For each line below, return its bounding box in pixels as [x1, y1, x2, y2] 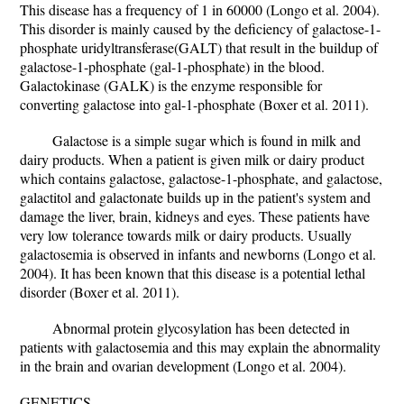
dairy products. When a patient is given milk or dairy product [20, 150, 364, 169]
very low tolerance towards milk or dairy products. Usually [20, 225, 352, 244]
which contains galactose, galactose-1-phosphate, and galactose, [20, 169, 382, 188]
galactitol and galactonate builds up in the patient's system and [20, 188, 371, 207]
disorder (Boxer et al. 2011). [20, 282, 179, 301]
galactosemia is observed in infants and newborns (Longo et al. [20, 244, 376, 263]
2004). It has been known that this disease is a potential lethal [20, 263, 365, 282]
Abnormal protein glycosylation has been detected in [52, 318, 350, 337]
